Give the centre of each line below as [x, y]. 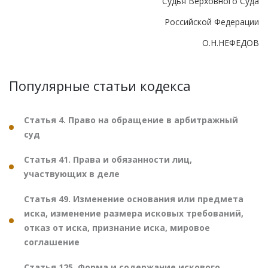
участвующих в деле [72, 173]
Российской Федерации [212, 22]
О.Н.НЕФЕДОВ [231, 42]
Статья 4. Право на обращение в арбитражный [131, 120]
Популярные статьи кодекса [100, 85]
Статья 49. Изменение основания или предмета [134, 199]
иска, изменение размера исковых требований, [134, 213]
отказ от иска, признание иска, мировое [117, 227]
